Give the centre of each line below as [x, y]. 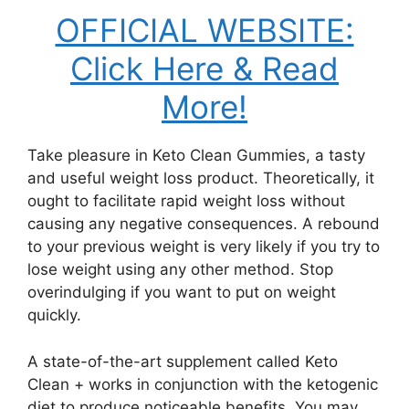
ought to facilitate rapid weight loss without [186, 201]
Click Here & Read [204, 68]
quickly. [54, 315]
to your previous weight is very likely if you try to [204, 246]
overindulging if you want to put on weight [182, 292]
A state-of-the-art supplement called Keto [183, 361]
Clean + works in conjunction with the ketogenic [203, 384]
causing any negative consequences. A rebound [204, 224]
